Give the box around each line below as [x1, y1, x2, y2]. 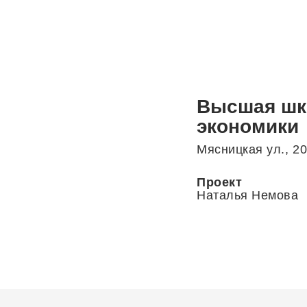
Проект [197, 175, 243, 189]
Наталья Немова [197, 188, 299, 202]
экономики [197, 115, 299, 137]
